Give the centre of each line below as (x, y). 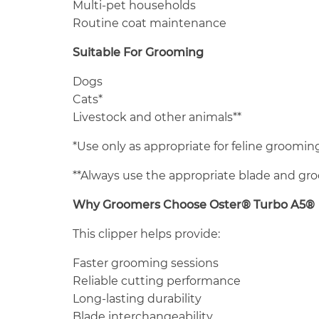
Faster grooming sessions (146, 263)
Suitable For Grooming (138, 52)
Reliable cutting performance (157, 281)
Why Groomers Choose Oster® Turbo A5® (194, 204)
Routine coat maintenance (150, 23)
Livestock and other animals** (157, 117)
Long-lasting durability (137, 298)
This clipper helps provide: (146, 234)
